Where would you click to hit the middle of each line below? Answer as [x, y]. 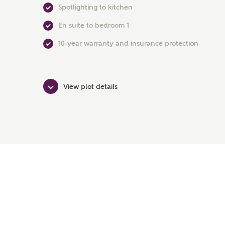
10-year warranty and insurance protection [128, 43]
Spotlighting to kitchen [95, 7]
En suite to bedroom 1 [94, 25]
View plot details [90, 86]
